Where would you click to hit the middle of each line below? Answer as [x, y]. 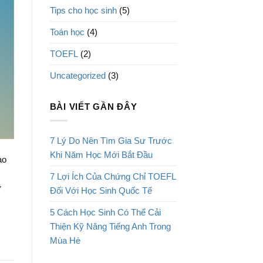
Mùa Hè [65, 241]
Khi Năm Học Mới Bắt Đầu [101, 155]
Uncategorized [77, 76]
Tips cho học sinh [83, 11]
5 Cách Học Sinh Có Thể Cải [105, 213]
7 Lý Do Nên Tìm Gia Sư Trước [111, 141]
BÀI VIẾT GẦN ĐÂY [93, 107]
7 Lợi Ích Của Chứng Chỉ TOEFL [112, 177]
